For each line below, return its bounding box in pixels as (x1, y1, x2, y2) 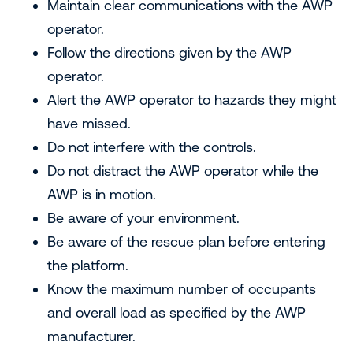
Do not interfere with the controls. (47, 139, 256, 155)
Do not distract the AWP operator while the (47, 162, 318, 179)
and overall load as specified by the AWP (47, 304, 306, 321)
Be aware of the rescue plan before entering (47, 233, 325, 250)
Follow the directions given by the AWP (47, 44, 292, 61)
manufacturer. (47, 328, 136, 344)
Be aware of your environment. (47, 210, 240, 226)
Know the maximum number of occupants (47, 281, 316, 297)
